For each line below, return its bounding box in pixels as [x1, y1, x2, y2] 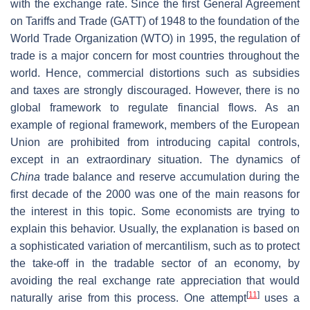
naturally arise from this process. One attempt [10, 291, 246, 304]
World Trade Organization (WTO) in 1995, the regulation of [10, 32, 300, 44]
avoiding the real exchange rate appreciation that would [10, 274, 300, 286]
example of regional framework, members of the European [10, 118, 300, 131]
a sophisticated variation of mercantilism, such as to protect [10, 239, 300, 252]
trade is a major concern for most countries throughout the [10, 49, 300, 62]
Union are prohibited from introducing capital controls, [10, 136, 300, 148]
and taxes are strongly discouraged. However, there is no [10, 84, 300, 96]
